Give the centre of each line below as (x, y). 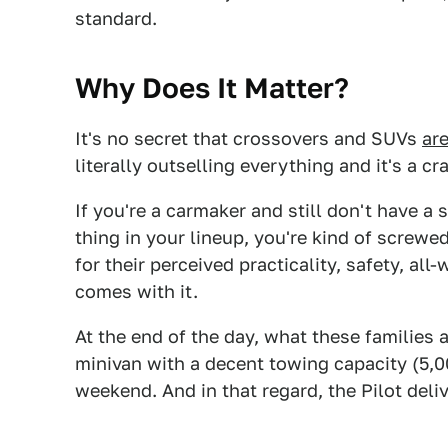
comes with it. (136, 291)
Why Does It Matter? (212, 87)
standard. (116, 18)
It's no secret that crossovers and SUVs (248, 138)
